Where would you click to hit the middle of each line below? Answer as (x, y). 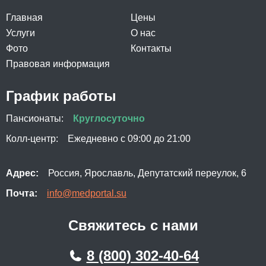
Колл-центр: (32, 139)
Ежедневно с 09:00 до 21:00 (129, 139)
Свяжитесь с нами (133, 225)
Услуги (20, 33)
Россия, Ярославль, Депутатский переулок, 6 (147, 173)
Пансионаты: (35, 118)
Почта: (22, 193)
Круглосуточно (109, 118)
